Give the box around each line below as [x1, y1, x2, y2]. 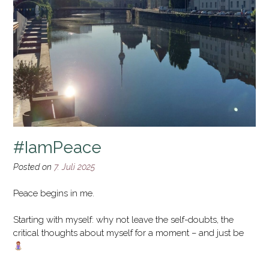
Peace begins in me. [13, 188, 94, 199]
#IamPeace [13, 137, 101, 157]
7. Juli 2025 [54, 162, 95, 172]
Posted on [13, 162, 54, 172]
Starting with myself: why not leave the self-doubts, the [13, 214, 234, 226]
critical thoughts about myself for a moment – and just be [13, 228, 244, 239]
